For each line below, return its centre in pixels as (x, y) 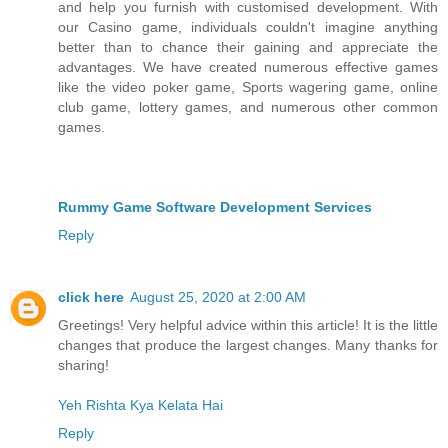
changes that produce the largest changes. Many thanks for (248, 345)
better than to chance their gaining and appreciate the (248, 47)
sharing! (83, 365)
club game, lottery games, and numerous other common (248, 107)
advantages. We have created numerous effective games (248, 67)
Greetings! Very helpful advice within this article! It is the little (248, 325)
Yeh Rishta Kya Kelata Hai (140, 405)
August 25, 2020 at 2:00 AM (218, 297)
